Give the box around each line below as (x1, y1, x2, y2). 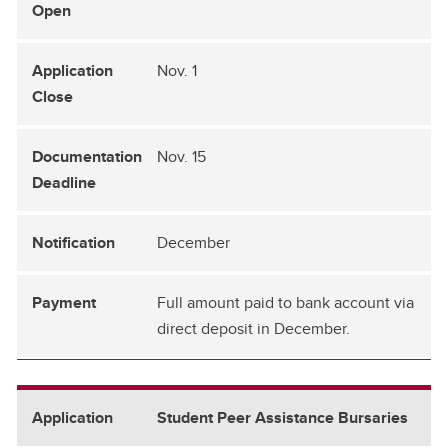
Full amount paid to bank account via (157, 290, 414, 314)
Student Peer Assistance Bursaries (157, 405, 408, 429)
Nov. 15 (157, 144, 206, 168)
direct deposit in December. (157, 316, 350, 340)
